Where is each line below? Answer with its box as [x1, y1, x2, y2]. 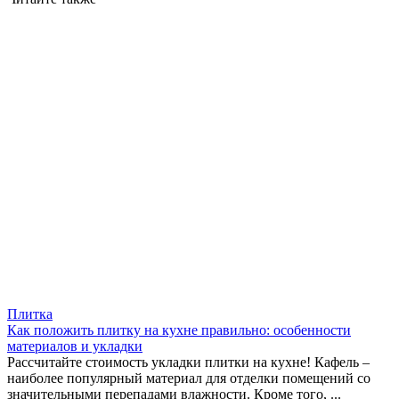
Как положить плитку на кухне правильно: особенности [7, 322, 351, 338]
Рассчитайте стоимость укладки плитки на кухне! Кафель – [7, 354, 370, 370]
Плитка [7, 306, 53, 322]
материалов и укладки [7, 338, 142, 354]
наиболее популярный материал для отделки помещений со [7, 370, 370, 387]
